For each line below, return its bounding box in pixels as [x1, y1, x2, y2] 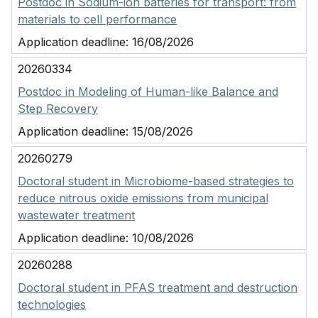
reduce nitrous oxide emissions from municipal [18, 191, 268, 205]
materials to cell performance [18, 12, 177, 26]
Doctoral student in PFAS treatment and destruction [18, 280, 297, 295]
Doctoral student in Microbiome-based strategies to [18, 174, 294, 188]
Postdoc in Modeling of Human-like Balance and [18, 84, 278, 99]
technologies [18, 297, 86, 312]
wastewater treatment [18, 208, 135, 222]
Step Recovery [18, 102, 98, 116]
